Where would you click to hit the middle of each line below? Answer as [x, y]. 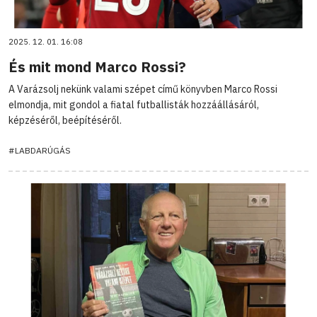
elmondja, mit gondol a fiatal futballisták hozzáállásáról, [134, 104]
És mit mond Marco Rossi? [97, 67]
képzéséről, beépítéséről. [65, 120]
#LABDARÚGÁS [40, 150]
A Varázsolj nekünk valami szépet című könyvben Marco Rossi [143, 89]
